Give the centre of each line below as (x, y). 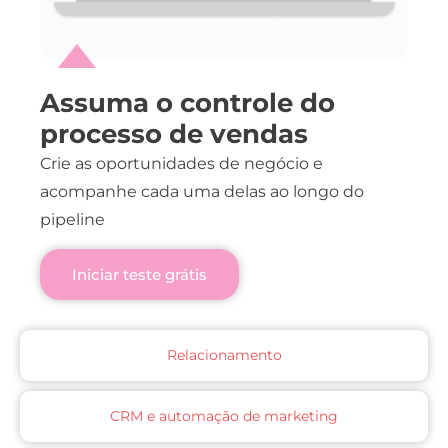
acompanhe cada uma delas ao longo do (202, 192)
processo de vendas (174, 134)
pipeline (72, 220)
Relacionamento (224, 354)
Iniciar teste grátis (139, 274)
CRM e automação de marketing (224, 415)
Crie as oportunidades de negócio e (181, 164)
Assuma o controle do (187, 103)
